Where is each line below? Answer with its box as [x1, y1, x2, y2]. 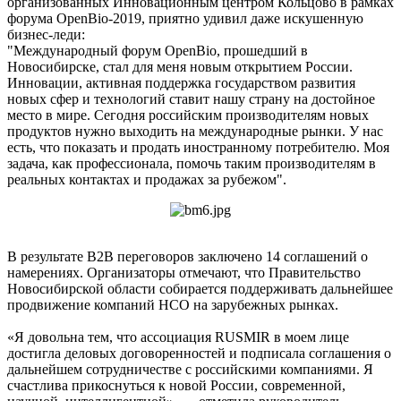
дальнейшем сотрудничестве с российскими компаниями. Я [7, 361, 373, 377]
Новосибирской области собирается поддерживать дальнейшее [7, 280, 393, 296]
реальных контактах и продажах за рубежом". [7, 171, 290, 187]
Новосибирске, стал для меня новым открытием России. [7, 58, 353, 74]
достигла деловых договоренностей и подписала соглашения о [7, 345, 391, 361]
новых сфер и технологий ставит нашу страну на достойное [7, 90, 375, 107]
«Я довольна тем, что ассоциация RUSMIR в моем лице [7, 328, 349, 345]
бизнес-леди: [7, 26, 85, 42]
